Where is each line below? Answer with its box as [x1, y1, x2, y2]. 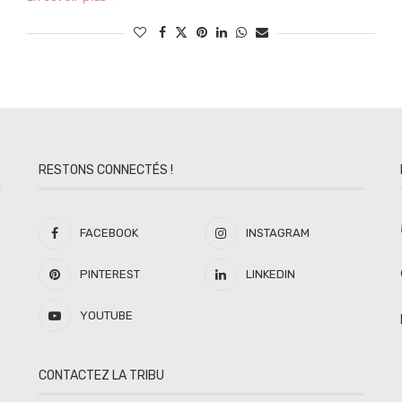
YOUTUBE [79, 309, 133, 322]
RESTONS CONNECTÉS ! [38, 162, 173, 178]
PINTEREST [79, 267, 140, 281]
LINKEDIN [245, 267, 295, 281]
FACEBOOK [79, 226, 138, 240]
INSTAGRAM [245, 226, 310, 240]
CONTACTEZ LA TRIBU [38, 368, 164, 383]
